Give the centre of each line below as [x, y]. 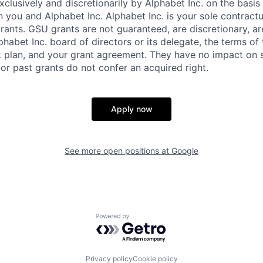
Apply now [131, 109]
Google [185, 151]
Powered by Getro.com [147, 219]
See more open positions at [118, 151]
